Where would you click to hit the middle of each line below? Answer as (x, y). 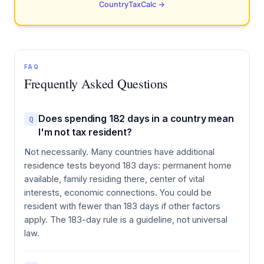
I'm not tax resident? (85, 132)
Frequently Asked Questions (96, 84)
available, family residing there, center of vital (114, 179)
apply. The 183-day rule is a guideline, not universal (126, 220)
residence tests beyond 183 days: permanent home (128, 166)
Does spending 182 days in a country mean (136, 119)
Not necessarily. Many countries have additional (119, 152)
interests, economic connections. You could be (118, 193)
